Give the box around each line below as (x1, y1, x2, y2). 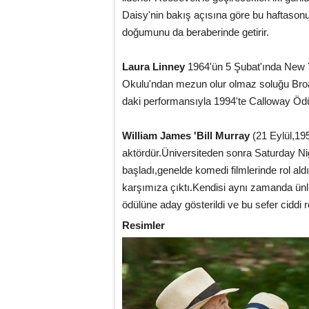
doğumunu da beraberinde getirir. (122, 26, 269, 38)
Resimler (122, 219, 165, 231)
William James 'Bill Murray (122, 130, 250, 141)
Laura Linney (122, 61, 185, 72)
